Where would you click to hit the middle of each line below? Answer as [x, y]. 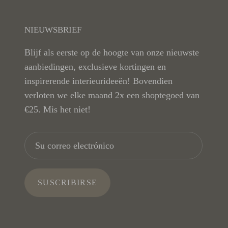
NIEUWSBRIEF [53, 30]
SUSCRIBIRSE [68, 183]
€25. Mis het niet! [58, 110]
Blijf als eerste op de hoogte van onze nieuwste [112, 53]
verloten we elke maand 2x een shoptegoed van [112, 95]
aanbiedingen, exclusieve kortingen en [95, 67]
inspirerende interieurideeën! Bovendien [98, 81]
